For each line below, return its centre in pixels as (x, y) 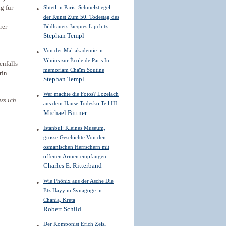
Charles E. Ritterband (73, 166)
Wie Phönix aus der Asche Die (78, 181)
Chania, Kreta (59, 200)
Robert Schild (62, 209)
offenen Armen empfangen (75, 156)
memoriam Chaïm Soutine (74, 70)
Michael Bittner (65, 113)
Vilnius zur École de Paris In (76, 60)
